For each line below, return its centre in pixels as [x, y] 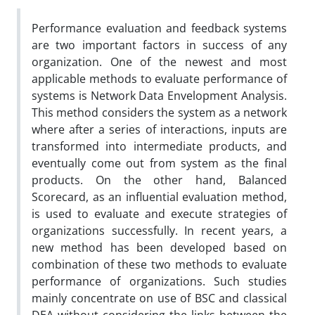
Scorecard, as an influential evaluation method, [159, 197]
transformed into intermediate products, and [159, 146]
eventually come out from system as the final [159, 163]
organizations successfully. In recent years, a [159, 231]
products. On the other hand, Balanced [159, 180]
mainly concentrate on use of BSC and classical [159, 298]
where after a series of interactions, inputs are [159, 129]
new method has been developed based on [159, 247]
